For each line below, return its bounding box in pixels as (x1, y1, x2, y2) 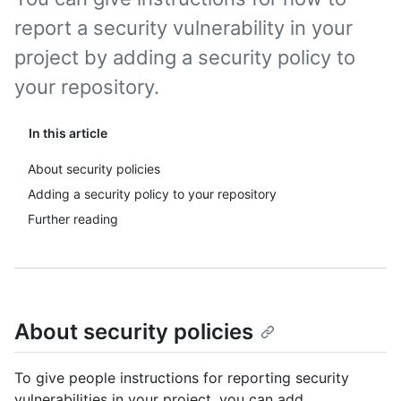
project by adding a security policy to (14, 46, 355, 69)
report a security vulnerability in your (14, 16, 353, 39)
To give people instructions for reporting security (14, 369, 349, 388)
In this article (29, 125, 107, 141)
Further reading (28, 211, 118, 226)
